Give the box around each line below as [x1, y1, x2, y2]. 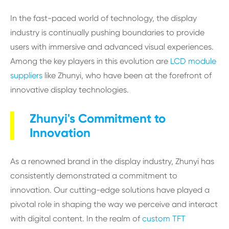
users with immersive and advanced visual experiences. [10, 42, 214, 52]
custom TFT [142, 214, 186, 223]
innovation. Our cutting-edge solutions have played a [10, 185, 210, 195]
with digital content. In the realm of [10, 214, 142, 223]
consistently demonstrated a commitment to [10, 171, 177, 180]
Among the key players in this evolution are [10, 56, 170, 66]
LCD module [170, 56, 216, 66]
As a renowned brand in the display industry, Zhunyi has [10, 156, 214, 166]
